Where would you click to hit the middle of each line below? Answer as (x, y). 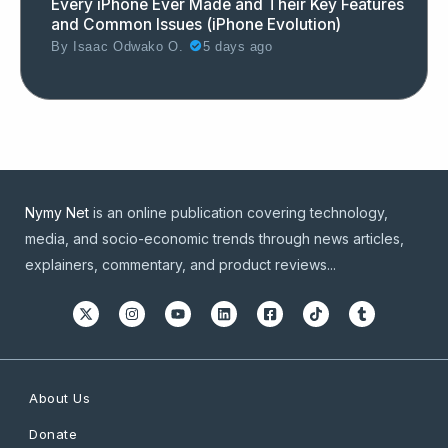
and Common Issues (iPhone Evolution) (196, 24)
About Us (59, 397)
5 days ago (238, 46)
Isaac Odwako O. (128, 46)
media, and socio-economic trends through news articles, (214, 238)
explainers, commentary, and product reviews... (180, 264)
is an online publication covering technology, (238, 212)
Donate (53, 433)
